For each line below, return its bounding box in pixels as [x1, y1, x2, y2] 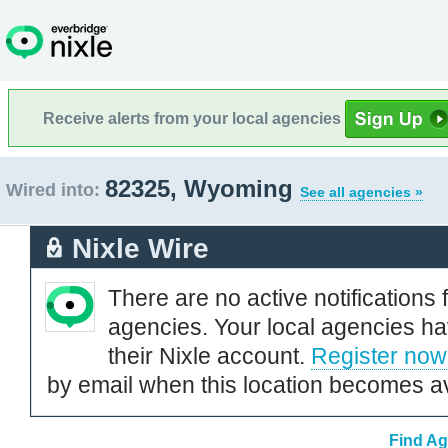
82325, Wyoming [105, 175, 300, 202]
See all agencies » [300, 184, 423, 200]
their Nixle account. [108, 342, 311, 369]
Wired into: [6, 180, 100, 200]
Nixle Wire [72, 232, 209, 264]
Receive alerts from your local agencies [43, 109, 345, 127]
